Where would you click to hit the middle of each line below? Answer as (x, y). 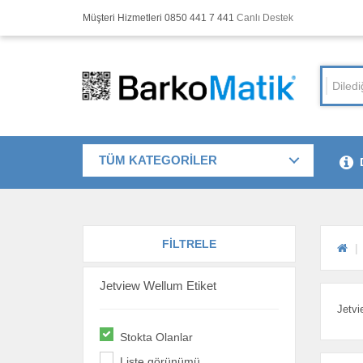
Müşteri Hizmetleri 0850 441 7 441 (160, 18)
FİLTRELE (189, 244)
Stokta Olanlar (156, 337)
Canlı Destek (265, 18)
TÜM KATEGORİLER (158, 160)
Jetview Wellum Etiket (158, 286)
